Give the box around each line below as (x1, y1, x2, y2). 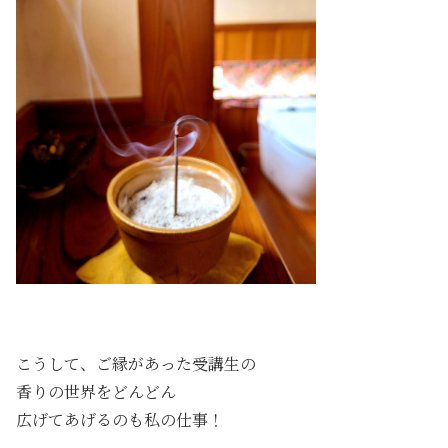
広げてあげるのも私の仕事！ (16, 408, 224, 432)
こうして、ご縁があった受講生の (16, 352, 256, 376)
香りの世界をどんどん (16, 380, 176, 404)
